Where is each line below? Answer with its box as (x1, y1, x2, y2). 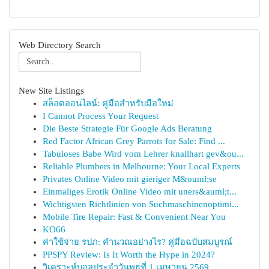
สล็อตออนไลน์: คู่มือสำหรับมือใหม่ (43, 98, 174, 108)
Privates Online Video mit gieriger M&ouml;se (43, 174, 217, 184)
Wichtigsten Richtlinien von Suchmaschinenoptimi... (43, 199, 239, 209)
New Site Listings (19, 86, 84, 95)
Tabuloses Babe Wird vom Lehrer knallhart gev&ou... (43, 149, 244, 159)
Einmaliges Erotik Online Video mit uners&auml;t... (43, 187, 237, 196)
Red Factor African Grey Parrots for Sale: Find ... (43, 136, 225, 146)
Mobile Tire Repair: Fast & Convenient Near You (43, 212, 226, 222)
